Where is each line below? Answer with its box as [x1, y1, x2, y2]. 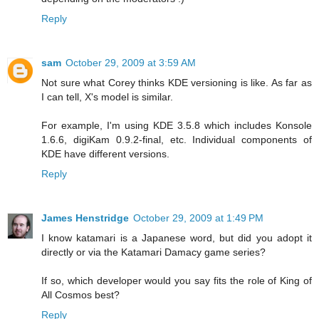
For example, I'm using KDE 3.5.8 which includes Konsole [41, 120, 312, 132]
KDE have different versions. [41, 148, 169, 160]
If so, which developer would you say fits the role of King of [41, 275, 312, 287]
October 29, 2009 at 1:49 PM [133, 212, 263, 224]
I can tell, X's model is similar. [41, 91, 173, 103]
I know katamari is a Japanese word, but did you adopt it [41, 232, 312, 244]
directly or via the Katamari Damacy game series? [41, 246, 266, 258]
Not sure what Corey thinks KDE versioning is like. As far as [41, 77, 312, 89]
